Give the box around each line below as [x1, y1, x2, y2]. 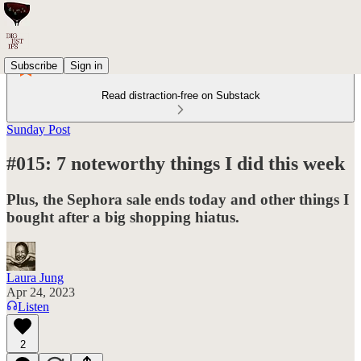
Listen [18, 299, 49, 313]
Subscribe [10, 59, 57, 72]
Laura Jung [6, 270, 64, 284]
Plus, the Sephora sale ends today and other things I [6, 190, 349, 208]
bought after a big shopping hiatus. [6, 208, 239, 226]
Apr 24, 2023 [6, 284, 75, 299]
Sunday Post [6, 122, 70, 136]
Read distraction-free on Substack [101, 89, 260, 102]
